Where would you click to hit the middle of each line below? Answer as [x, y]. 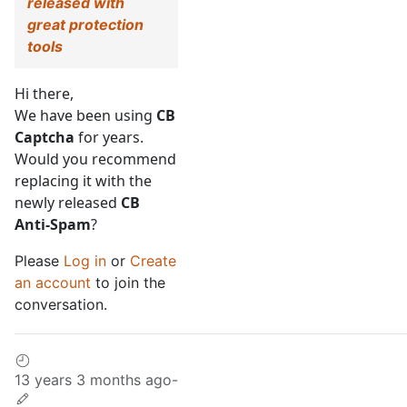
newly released [68, 203]
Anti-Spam [53, 225]
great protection [85, 25]
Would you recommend [95, 159]
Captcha [45, 138]
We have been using [85, 116]
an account [53, 283]
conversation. [61, 305]
